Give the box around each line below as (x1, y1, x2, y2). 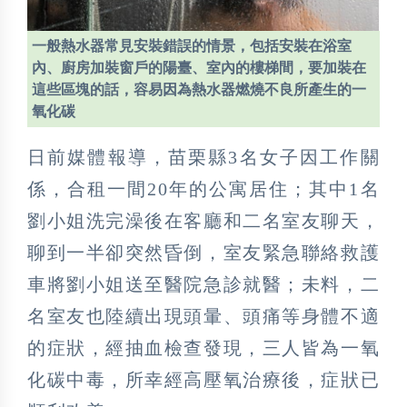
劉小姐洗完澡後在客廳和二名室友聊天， (27, 210, 380, 231)
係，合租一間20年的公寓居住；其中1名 (27, 178, 380, 199)
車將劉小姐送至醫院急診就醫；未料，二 (27, 273, 380, 294)
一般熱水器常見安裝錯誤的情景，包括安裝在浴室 (32, 37, 352, 54)
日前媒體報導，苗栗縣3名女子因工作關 (27, 146, 380, 167)
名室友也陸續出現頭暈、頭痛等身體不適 (27, 305, 380, 326)
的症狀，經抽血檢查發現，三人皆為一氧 (27, 337, 380, 358)
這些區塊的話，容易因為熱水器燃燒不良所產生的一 (32, 81, 366, 97)
